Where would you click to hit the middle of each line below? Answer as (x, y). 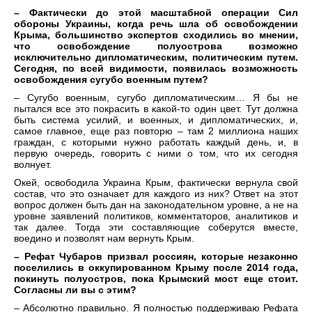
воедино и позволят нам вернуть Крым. (104, 239)
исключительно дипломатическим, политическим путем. (156, 57)
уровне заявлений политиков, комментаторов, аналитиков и (156, 216)
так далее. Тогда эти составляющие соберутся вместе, (156, 227)
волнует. (33, 165)
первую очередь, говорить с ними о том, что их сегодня (156, 154)
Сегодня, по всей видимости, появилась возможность (156, 69)
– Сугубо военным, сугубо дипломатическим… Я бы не (156, 98)
